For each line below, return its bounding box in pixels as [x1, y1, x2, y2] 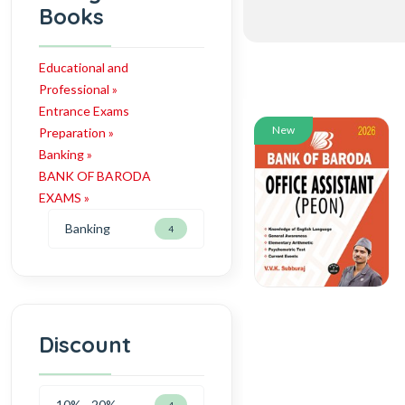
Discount [39, 330, 131, 358]
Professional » [39, 80, 118, 97]
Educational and [39, 59, 128, 75]
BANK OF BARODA [39, 167, 151, 184]
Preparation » [39, 124, 114, 140]
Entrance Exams [39, 102, 129, 118]
